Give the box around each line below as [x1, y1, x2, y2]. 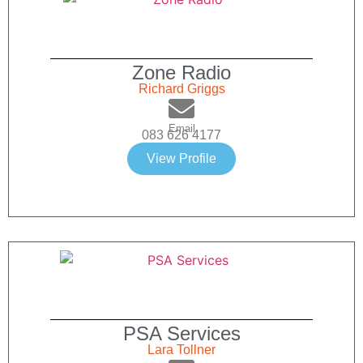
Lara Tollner [147, 343, 216, 357]
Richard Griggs [138, 82, 225, 96]
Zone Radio [132, 62, 231, 84]
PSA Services [122, 322, 241, 345]
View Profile [147, 152, 216, 166]
